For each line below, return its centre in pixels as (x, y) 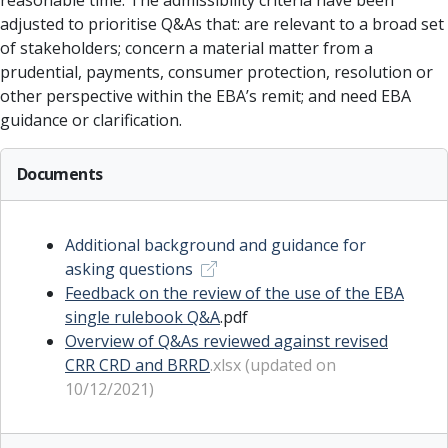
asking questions (129, 269)
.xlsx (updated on (273, 365)
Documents (60, 174)
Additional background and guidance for (215, 245)
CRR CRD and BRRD (137, 365)
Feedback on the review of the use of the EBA (234, 293)
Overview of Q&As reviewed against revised (226, 341)
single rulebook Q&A (142, 317)
